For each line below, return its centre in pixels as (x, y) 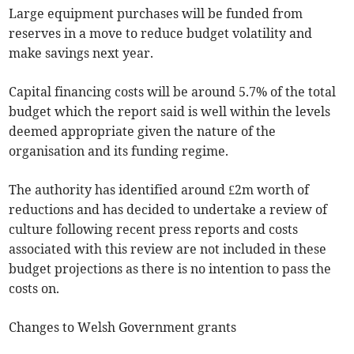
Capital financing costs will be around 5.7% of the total (173, 91)
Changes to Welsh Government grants (123, 327)
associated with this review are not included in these (168, 249)
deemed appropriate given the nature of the (143, 131)
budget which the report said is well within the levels (170, 111)
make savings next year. (81, 53)
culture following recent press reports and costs (154, 229)
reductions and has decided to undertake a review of (168, 209)
